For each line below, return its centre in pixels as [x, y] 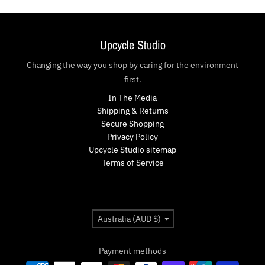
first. [132, 79]
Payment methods [132, 251]
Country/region [160, 214]
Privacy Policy [132, 136]
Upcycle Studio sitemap [132, 149]
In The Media [132, 97]
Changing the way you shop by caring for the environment [132, 65]
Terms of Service [132, 162]
